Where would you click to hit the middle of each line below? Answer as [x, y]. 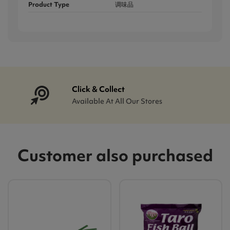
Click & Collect [99, 90]
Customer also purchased [115, 156]
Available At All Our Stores [117, 101]
